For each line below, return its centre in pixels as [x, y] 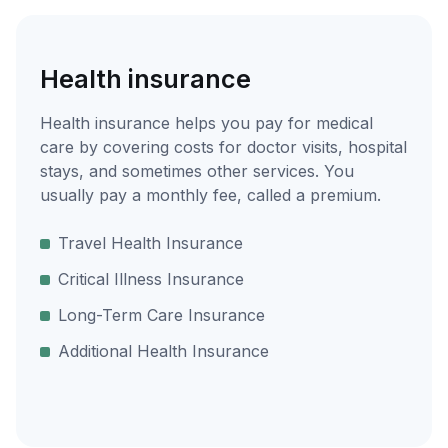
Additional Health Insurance [163, 350]
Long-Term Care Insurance [161, 314]
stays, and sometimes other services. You [197, 170]
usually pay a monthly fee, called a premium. [210, 194]
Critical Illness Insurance [151, 278]
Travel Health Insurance [150, 242]
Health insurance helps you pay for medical [206, 122]
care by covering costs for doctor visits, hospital [223, 146]
